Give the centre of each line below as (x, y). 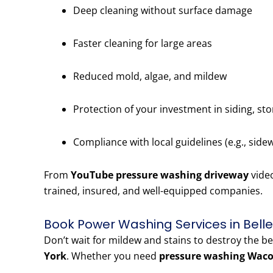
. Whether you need (113, 256)
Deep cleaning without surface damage (163, 11)
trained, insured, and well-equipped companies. (153, 191)
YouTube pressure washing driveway (160, 175)
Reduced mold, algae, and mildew (150, 76)
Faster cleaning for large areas (143, 44)
